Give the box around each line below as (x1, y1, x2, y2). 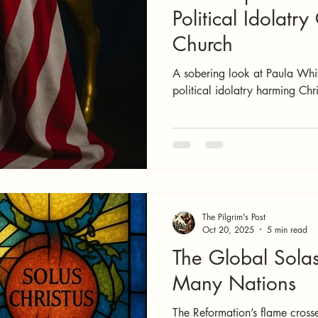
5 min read (267, 223, 307, 236)
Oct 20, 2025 (202, 223, 254, 236)
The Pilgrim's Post (202, 210, 265, 223)
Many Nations (172, 270, 296, 296)
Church (172, 31, 233, 57)
